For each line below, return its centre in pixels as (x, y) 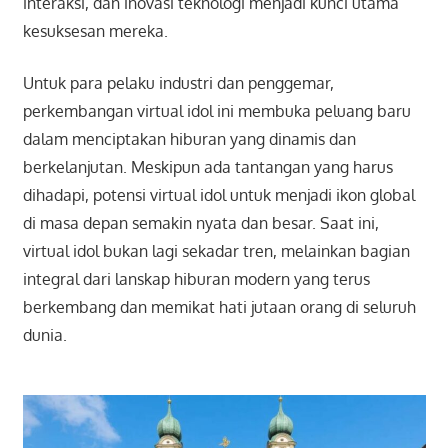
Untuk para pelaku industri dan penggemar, (178, 82)
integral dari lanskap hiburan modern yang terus (196, 278)
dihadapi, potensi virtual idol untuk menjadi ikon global (218, 194)
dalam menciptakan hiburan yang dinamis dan (189, 138)
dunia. (44, 334)
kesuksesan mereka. (95, 30)
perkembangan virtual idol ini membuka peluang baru (216, 110)
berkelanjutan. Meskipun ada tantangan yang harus (207, 166)
